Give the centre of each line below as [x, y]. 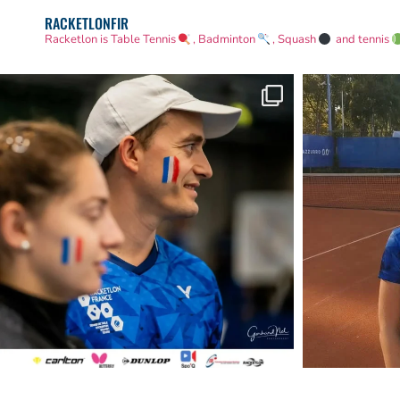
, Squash [296, 40]
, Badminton [225, 40]
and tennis [362, 40]
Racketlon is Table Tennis [112, 40]
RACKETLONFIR [87, 24]
